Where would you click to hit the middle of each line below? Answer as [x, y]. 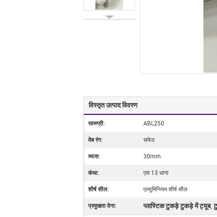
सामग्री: [96, 124]
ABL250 [154, 124]
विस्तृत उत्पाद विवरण [113, 105]
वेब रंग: [95, 140]
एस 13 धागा [156, 173]
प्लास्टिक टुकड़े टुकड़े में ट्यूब [177, 206]
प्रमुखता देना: [102, 206]
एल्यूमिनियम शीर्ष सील [165, 189]
